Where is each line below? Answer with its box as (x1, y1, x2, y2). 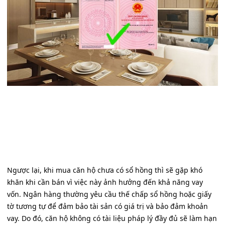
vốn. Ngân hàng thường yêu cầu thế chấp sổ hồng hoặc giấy (7, 189, 211, 199)
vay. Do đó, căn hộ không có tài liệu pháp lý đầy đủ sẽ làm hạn (7, 213, 217, 223)
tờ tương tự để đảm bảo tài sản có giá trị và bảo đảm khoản (7, 201, 208, 211)
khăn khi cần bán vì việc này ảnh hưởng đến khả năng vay (7, 177, 203, 187)
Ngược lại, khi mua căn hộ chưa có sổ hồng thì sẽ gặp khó (7, 165, 202, 175)
